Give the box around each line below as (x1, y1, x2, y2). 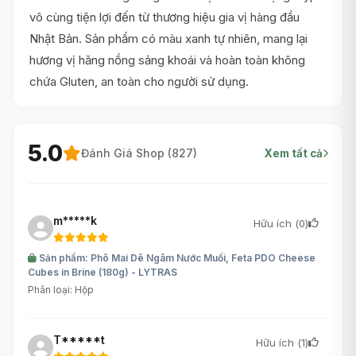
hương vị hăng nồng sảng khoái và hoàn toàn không (29, 52, 305, 68)
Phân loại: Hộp (28, 283, 94, 296)
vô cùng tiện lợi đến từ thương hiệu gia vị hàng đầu (29, 9, 300, 25)
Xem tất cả (265, 146, 323, 160)
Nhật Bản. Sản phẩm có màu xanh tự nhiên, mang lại (29, 30, 308, 46)
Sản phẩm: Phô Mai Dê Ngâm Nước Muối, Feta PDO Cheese (37, 251, 315, 264)
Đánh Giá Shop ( (81, 146, 172, 161)
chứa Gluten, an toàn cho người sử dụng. (29, 73, 249, 89)
